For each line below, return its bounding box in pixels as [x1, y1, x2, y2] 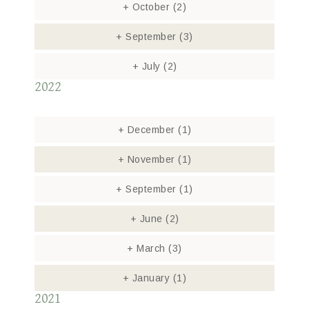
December [124, 124, 178, 135]
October [129, 1, 173, 12]
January [129, 272, 173, 283]
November [124, 154, 178, 165]
